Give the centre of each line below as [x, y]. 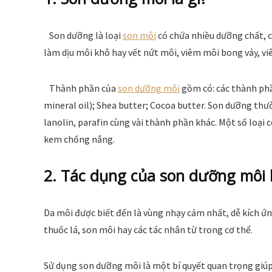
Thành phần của [81, 88]
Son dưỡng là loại [83, 36]
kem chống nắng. [79, 139]
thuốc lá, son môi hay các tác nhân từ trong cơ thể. [148, 230]
